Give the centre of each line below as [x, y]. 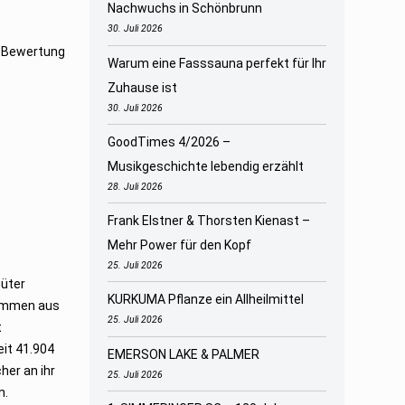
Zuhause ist [142, 87]
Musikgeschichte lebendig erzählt [205, 166]
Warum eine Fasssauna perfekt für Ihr [217, 63]
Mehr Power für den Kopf [179, 245]
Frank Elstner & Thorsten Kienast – [208, 221]
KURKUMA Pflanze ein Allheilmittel [205, 300]
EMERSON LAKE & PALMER [183, 354]
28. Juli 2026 [135, 186]
